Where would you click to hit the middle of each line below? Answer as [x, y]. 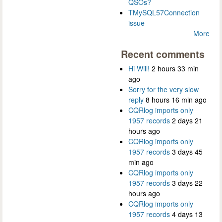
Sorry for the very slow [164, 89]
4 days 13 [187, 214]
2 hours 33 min [175, 69]
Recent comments [163, 54]
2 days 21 [187, 121]
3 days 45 [187, 152]
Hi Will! [139, 69]
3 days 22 [187, 183]
